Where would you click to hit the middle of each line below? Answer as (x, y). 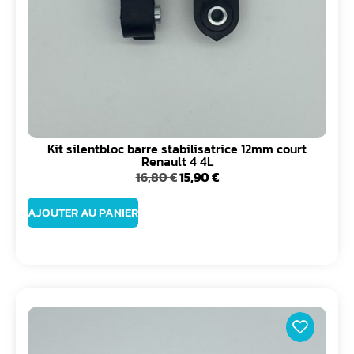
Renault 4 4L (177, 161)
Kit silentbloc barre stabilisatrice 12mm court (177, 148)
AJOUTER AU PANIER (83, 213)
